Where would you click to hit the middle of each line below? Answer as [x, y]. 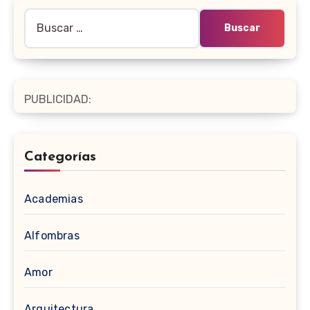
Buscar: [43, 17]
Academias [54, 199]
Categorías [60, 157]
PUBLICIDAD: [58, 99]
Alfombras [52, 236]
